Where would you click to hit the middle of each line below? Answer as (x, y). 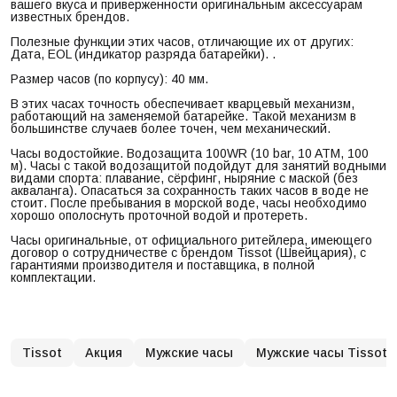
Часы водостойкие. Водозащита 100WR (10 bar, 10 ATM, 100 (190, 153)
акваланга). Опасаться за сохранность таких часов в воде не (190, 190)
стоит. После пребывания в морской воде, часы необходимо (189, 202)
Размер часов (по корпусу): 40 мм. (109, 78)
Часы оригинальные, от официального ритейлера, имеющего (191, 240)
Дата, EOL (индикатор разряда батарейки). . (143, 54)
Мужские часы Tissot (322, 352)
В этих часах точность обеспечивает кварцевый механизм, (183, 103)
